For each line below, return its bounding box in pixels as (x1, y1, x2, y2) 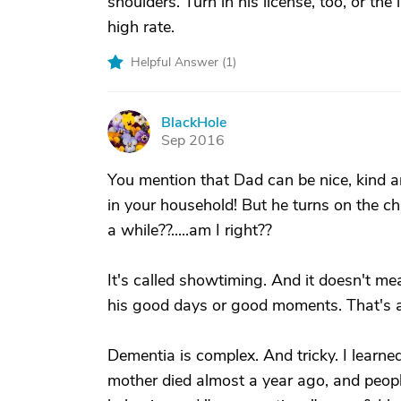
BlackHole (161, 113, 226, 132)
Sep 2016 (161, 131, 225, 150)
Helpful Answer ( (131, 54, 226, 71)
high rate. (107, 16, 175, 38)
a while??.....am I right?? (107, 219, 272, 241)
